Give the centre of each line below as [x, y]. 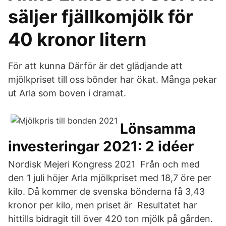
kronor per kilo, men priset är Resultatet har [103, 205]
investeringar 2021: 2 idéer [101, 146]
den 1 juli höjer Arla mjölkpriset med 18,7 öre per [110, 178]
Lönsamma [158, 129]
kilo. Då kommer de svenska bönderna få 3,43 [106, 191]
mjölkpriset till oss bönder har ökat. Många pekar [112, 79]
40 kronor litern [77, 39]
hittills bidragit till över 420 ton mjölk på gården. [110, 219]
